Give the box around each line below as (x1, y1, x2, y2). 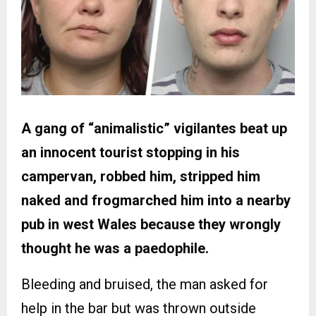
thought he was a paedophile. (21, 240, 209, 257)
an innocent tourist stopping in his (21, 144, 240, 162)
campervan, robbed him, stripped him (21, 168, 260, 186)
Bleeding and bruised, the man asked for (21, 276, 268, 293)
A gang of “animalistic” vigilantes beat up (21, 120, 287, 138)
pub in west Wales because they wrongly (21, 216, 281, 233)
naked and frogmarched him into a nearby (21, 192, 291, 209)
